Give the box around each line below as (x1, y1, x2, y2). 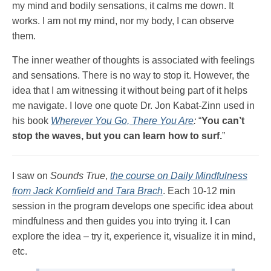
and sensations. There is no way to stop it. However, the (12, 70, 250, 80)
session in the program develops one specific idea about (12, 200, 253, 211)
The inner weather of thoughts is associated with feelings (12, 54, 255, 65)
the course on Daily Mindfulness (110, 170, 247, 181)
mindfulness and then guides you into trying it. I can (12, 215, 230, 226)
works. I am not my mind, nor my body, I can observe (12, 15, 234, 26)
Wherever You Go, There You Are (51, 115, 194, 126)
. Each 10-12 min (163, 185, 235, 196)
